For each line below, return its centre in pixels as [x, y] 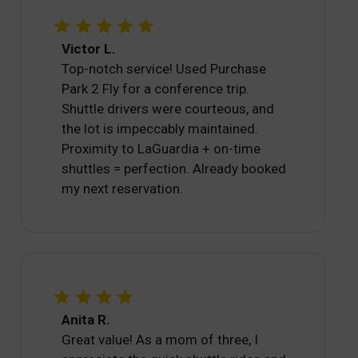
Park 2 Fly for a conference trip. [156, 89]
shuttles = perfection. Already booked [174, 169]
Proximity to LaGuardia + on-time [161, 149]
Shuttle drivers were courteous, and [168, 109]
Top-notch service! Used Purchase [164, 69]
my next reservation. [123, 189]
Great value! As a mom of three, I [160, 339]
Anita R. [86, 319]
